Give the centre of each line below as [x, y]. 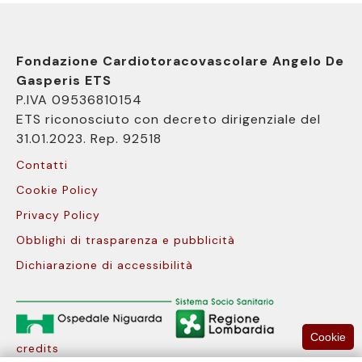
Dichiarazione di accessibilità [105, 265]
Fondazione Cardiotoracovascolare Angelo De [180, 61]
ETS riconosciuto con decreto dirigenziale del [168, 119]
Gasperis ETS [64, 80]
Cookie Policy [57, 190]
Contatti [42, 165]
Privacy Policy [58, 215]
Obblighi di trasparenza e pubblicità [126, 240]
